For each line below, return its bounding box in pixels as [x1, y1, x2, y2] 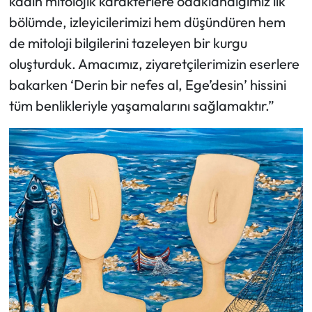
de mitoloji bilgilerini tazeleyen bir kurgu [8, 33, 247, 52]
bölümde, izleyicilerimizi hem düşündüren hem [8, 13, 286, 31]
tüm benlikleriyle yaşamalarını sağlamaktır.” [8, 96, 274, 114]
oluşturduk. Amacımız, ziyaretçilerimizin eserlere [8, 54, 299, 72]
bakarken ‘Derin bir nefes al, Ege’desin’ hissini [8, 75, 286, 93]
